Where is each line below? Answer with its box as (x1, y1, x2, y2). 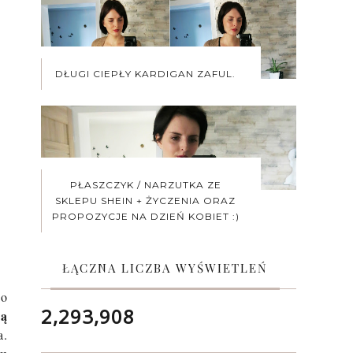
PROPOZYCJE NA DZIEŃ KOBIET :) (51, 210, 240, 223)
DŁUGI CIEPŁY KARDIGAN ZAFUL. (55, 67, 236, 80)
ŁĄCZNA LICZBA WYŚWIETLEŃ (61, 260, 268, 277)
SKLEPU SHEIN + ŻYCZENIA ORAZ (55, 195, 236, 207)
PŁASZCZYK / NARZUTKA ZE (69, 179, 221, 191)
